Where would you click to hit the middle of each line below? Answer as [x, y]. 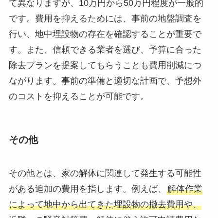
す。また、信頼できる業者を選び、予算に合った [105, 50]
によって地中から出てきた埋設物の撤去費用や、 [105, 205]
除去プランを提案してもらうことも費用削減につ [105, 65]
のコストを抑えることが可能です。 [79, 97]
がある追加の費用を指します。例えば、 [87, 189]
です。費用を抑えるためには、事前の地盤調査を [105, 19]
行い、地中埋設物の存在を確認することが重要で [105, 34]
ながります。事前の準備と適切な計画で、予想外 [105, 81]
